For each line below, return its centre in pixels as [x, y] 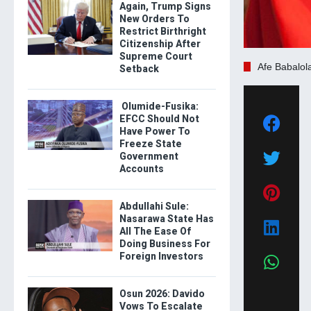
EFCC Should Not [159, 119]
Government [149, 156]
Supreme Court [155, 56]
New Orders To [154, 19]
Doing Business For [165, 244]
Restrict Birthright [162, 31]
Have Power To [154, 131]
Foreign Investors [161, 256]
